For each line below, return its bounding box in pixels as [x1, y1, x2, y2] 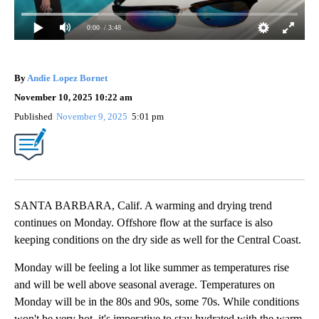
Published [14, 110, 53, 122]
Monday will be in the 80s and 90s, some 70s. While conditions [14, 295, 299, 308]
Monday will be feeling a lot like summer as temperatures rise [14, 261, 289, 273]
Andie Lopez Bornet [27, 72, 108, 83]
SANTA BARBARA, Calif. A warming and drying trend [14, 199, 272, 211]
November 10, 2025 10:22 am [14, 91, 132, 103]
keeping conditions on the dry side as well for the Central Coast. [14, 233, 301, 246]
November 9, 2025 [56, 110, 130, 122]
